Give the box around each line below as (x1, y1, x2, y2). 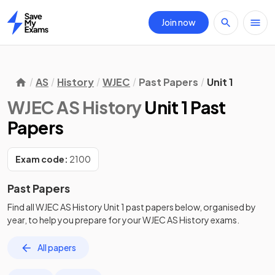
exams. (209, 214, 239, 225)
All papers (37, 242, 76, 253)
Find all (7, 201, 36, 212)
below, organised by (174, 201, 256, 212)
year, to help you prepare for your (7, 214, 142, 225)
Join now (161, 17, 196, 28)
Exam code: (15, 153, 68, 165)
